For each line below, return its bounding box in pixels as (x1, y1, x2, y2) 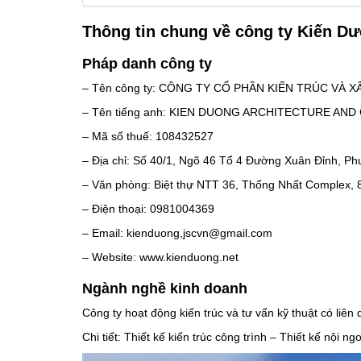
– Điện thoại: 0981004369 (82, 202, 214, 215)
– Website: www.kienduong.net (82, 251, 239, 263)
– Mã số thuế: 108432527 (82, 130, 214, 143)
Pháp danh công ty (82, 56, 212, 72)
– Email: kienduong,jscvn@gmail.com (82, 226, 272, 239)
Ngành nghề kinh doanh (82, 280, 247, 297)
